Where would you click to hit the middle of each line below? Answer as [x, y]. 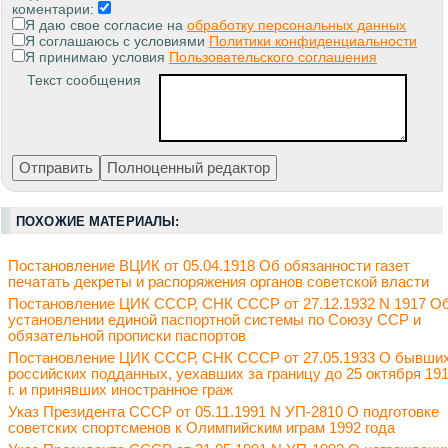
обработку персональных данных [296, 25]
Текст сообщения [84, 80]
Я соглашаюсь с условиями [117, 41]
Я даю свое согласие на [106, 25]
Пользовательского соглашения [273, 57]
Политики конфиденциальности [313, 41]
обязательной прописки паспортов [127, 336]
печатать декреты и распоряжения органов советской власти [218, 282]
